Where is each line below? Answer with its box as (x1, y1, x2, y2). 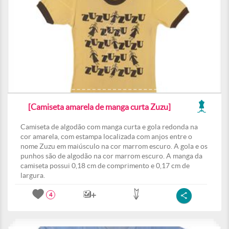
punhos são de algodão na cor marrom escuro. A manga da (20, 152, 202, 160)
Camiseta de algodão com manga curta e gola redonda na (20, 123, 198, 131)
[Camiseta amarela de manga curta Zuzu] (28, 102, 171, 111)
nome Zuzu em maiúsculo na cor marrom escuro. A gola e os (20, 142, 208, 150)
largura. (20, 171, 45, 179)
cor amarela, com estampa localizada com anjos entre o (20, 132, 192, 141)
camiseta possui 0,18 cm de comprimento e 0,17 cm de (20, 162, 190, 170)
